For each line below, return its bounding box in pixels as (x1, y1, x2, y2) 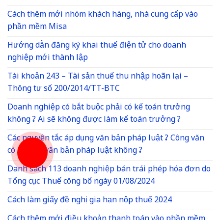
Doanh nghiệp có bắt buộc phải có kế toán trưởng (7, 99, 190, 116)
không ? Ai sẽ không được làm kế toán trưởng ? (7, 111, 181, 129)
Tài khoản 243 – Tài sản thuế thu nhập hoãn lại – (7, 68, 188, 85)
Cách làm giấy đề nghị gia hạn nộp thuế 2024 (7, 192, 172, 209)
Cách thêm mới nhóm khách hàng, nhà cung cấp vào (7, 6, 198, 24)
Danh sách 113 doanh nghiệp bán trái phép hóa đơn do (7, 161, 211, 178)
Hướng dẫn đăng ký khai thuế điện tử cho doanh (7, 37, 186, 55)
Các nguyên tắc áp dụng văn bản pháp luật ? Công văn (7, 130, 204, 147)
